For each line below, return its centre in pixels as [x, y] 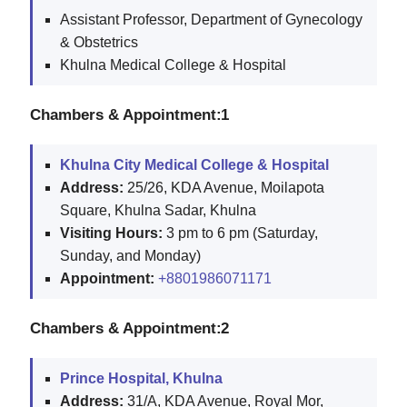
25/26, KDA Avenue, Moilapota [224, 187]
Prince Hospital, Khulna [141, 378]
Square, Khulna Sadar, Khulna [158, 210]
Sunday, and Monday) [130, 255]
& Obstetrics [99, 42]
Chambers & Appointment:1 [130, 114]
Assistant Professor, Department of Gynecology [211, 19]
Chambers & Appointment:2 [130, 328]
